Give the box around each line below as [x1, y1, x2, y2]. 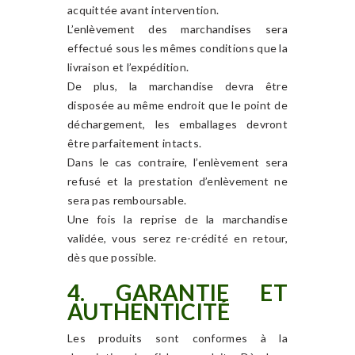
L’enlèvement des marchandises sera [67, 22, 288, 36]
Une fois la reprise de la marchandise [67, 212, 288, 226]
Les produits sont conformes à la [67, 331, 288, 345]
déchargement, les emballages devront [67, 117, 288, 131]
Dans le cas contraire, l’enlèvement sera [67, 155, 288, 169]
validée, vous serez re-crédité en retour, [67, 231, 288, 245]
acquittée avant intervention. [67, 3, 219, 17]
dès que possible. [67, 250, 157, 264]
